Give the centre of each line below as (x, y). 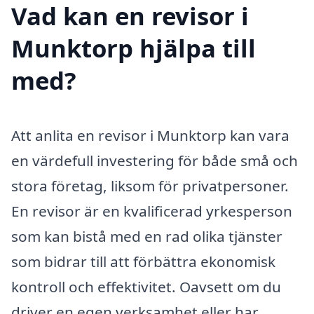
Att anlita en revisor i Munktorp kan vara (150, 135)
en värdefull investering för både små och (155, 160)
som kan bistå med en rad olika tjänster (147, 236)
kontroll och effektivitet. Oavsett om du (146, 286)
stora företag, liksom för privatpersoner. (150, 185)
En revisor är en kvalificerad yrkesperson (152, 211)
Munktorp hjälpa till (134, 48)
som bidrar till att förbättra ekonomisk (143, 261)
